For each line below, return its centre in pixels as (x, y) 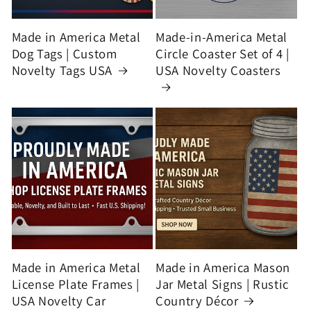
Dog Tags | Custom (64, 54)
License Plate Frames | (76, 284)
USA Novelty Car (59, 301)
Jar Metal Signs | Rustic (222, 284)
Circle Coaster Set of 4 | (222, 54)
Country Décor (197, 301)
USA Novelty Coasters (218, 70)
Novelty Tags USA (62, 70)
